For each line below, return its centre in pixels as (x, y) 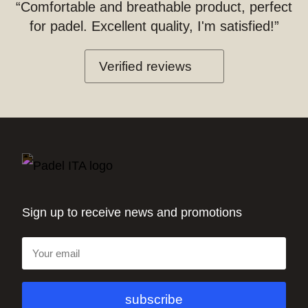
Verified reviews (145, 67)
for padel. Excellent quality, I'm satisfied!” (154, 26)
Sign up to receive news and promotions (132, 213)
